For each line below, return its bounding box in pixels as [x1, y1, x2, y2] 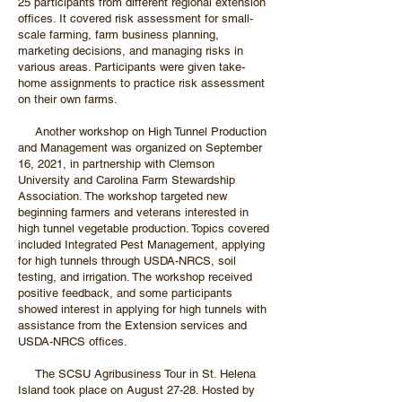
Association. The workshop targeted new [18, 189, 227, 203]
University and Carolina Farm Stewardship [18, 173, 235, 187]
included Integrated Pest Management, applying [18, 238, 265, 251]
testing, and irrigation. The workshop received [18, 270, 252, 284]
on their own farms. [18, 92, 118, 106]
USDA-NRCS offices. [18, 335, 127, 348]
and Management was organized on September [18, 141, 262, 154]
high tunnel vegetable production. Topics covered [18, 222, 269, 235]
